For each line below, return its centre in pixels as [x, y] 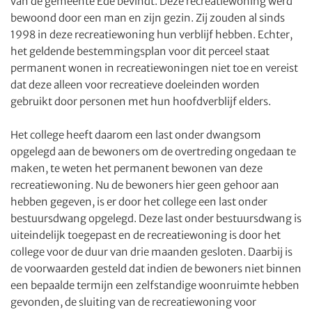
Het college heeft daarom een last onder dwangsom [136, 135]
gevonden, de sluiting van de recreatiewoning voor [133, 302]
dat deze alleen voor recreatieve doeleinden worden [135, 85]
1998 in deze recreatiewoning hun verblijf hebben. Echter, [151, 34]
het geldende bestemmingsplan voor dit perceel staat [140, 51]
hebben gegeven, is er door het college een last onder [139, 202]
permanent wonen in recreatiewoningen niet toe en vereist [154, 68]
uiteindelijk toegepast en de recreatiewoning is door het [146, 235]
